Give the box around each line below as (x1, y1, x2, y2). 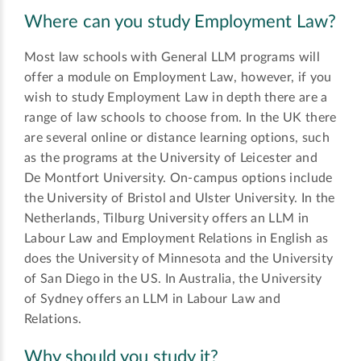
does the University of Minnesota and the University (24, 251, 334, 265)
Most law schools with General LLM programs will (24, 50, 321, 64)
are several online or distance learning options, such (24, 131, 330, 144)
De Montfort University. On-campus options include (24, 171, 333, 185)
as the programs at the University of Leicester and (24, 151, 318, 164)
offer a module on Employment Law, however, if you (24, 70, 332, 84)
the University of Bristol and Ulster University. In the (24, 191, 335, 205)
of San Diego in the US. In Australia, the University (24, 272, 322, 285)
